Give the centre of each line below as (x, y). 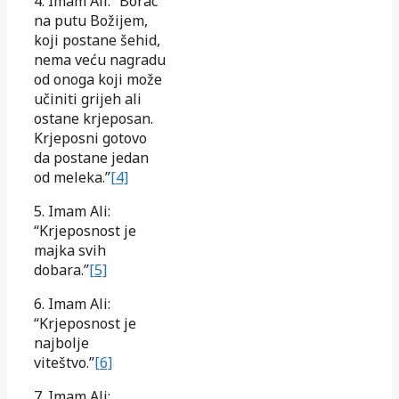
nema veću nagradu (100, 59)
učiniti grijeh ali (88, 98)
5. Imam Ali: (72, 211)
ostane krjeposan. (94, 118)
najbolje (61, 342)
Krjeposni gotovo (90, 138)
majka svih (70, 250)
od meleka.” (72, 177)
